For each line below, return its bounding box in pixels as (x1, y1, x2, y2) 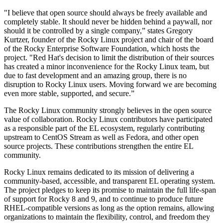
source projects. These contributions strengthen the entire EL (4, 141, 193, 150)
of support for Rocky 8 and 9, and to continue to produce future (4, 194, 203, 203)
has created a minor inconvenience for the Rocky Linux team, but (4, 62, 209, 71)
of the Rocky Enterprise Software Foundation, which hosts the (4, 44, 200, 53)
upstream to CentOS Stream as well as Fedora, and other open (4, 132, 199, 141)
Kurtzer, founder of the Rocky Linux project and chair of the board (4, 35, 214, 44)
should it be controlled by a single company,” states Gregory (4, 26, 193, 35)
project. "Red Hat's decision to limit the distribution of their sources (4, 53, 214, 62)
